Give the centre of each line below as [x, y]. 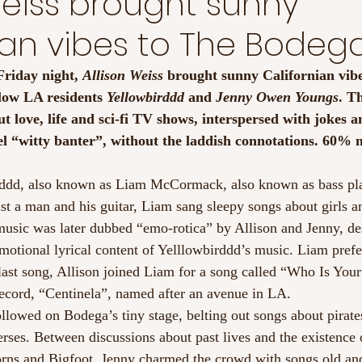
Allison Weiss [123, 75]
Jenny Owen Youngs [277, 97]
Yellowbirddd [145, 97]
